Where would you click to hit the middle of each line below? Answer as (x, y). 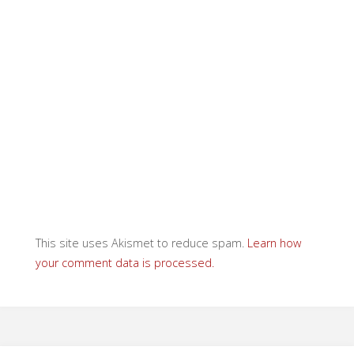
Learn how (274, 243)
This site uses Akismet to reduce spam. (141, 243)
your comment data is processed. (124, 262)
